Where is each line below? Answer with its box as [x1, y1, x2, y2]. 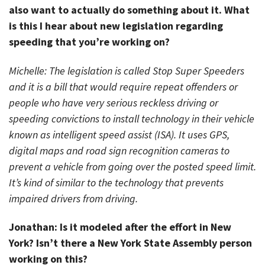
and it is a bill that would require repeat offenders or [9, 79, 238, 93]
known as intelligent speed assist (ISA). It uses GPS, [9, 127, 230, 141]
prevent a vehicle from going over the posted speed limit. [9, 159, 256, 173]
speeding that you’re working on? [9, 35, 170, 49]
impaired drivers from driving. [9, 191, 138, 205]
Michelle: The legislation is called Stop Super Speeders [9, 63, 244, 77]
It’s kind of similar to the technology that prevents [9, 175, 224, 189]
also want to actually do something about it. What [9, 3, 250, 17]
